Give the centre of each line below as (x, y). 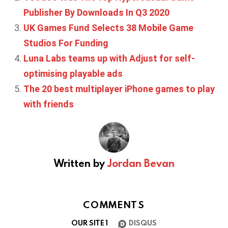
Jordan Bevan (141, 163)
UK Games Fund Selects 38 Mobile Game (108, 27)
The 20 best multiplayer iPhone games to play (119, 89)
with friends (49, 104)
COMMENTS (114, 204)
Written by (80, 163)
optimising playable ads (73, 73)
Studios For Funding (66, 43)
